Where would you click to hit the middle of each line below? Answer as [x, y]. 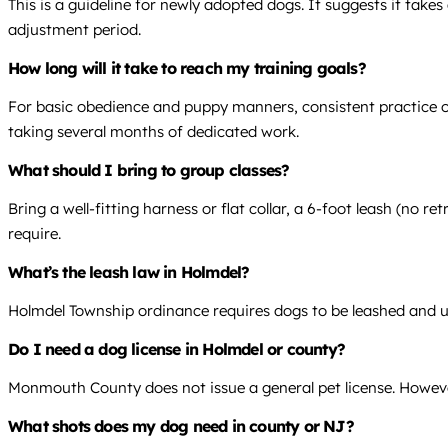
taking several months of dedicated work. [153, 132]
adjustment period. [74, 30]
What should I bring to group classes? [149, 170]
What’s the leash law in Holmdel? [129, 272]
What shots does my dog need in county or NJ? [181, 426]
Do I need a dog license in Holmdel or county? [176, 349]
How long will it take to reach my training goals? [187, 68]
